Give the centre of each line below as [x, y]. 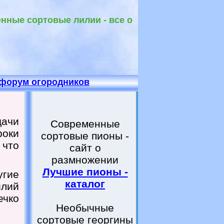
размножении [85, 160]
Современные [85, 124]
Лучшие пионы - [85, 172]
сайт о [85, 148]
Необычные [85, 208]
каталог [85, 184]
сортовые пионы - [85, 136]
